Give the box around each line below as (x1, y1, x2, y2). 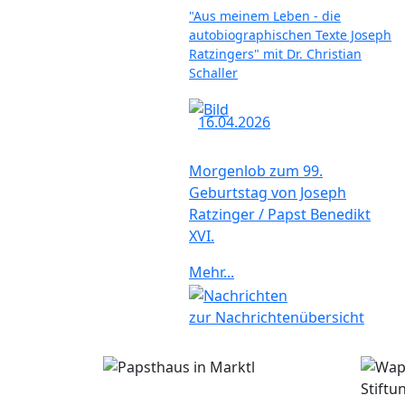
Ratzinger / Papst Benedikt (189, 204, 371, 225)
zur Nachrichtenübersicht (189, 306, 364, 327)
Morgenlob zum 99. (189, 161, 323, 182)
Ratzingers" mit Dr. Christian (189, 45, 362, 63)
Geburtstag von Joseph (189, 183, 346, 203)
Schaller (189, 64, 238, 82)
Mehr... (189, 262, 234, 283)
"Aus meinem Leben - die (189, 7, 341, 25)
